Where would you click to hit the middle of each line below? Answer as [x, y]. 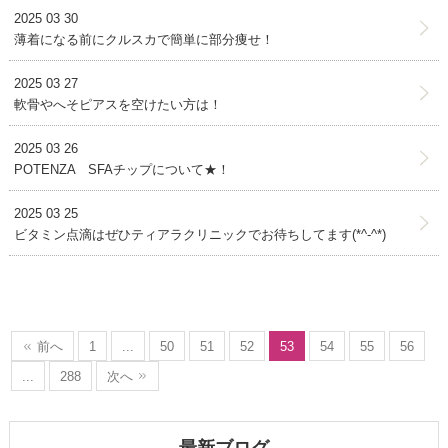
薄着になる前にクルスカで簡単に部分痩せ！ [143, 39]
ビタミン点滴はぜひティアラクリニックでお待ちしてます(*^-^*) [199, 234]
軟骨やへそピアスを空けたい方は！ [117, 104]
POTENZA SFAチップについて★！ [121, 169]
